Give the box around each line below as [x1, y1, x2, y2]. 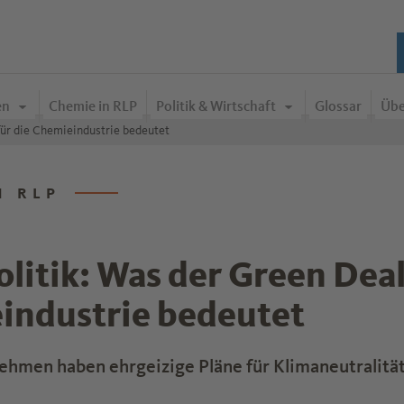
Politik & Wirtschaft [156, 96, 279, 115]
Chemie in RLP [49, 96, 137, 115]
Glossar [315, 96, 362, 115]
